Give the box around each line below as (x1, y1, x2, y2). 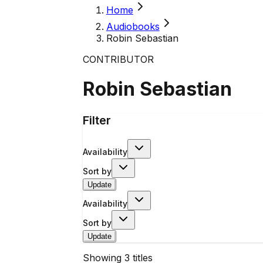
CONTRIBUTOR (82, 53, 154, 65)
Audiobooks (106, 21, 160, 32)
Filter (82, 113, 111, 127)
